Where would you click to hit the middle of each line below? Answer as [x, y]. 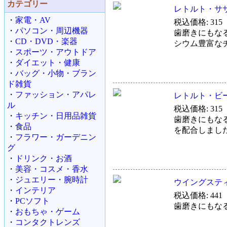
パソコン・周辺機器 [52, 31]
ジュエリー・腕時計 [52, 180]
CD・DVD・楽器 [46, 41]
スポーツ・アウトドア [56, 52]
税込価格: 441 [198, 195]
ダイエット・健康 [48, 63]
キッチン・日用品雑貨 [56, 116]
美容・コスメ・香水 [52, 169]
